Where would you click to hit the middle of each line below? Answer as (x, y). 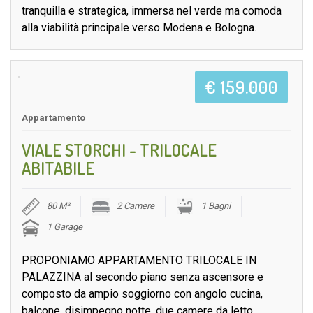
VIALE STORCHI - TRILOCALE (119, 150)
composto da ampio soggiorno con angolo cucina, (142, 294)
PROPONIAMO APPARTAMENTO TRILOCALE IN (139, 261)
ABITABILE (58, 168)
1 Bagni (216, 206)
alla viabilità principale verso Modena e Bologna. (139, 28)
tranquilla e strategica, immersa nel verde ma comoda (152, 11)
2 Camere (136, 206)
